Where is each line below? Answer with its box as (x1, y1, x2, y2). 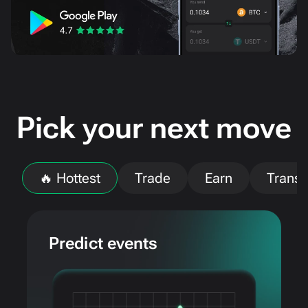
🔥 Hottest (39, 169, 100, 186)
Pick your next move (16, 109, 291, 146)
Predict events (49, 233, 158, 253)
